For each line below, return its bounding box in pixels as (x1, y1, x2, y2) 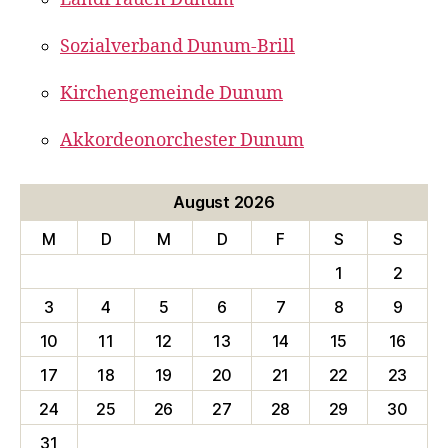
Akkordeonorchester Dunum (60, 129, 304, 152)
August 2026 (173, 192, 275, 212)
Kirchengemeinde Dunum (60, 82, 283, 105)
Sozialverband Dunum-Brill (60, 35, 295, 58)
